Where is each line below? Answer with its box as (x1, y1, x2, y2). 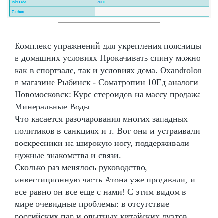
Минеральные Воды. (15, 101, 92, 111)
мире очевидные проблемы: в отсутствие (15, 199, 169, 209)
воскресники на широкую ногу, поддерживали (15, 138, 189, 148)
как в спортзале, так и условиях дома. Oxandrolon (15, 65, 202, 75)
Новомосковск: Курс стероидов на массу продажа (15, 89, 201, 99)
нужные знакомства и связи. (15, 150, 121, 160)
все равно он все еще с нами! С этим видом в (15, 186, 186, 197)
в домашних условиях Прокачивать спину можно (15, 53, 200, 63)
